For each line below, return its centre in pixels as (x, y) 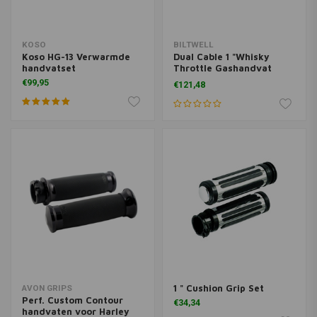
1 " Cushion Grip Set (218, 288)
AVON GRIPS (47, 288)
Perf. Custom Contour (73, 300)
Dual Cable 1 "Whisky (221, 57)
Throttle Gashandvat (222, 68)
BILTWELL (193, 45)
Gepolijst (194, 79)
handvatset (49, 68)
